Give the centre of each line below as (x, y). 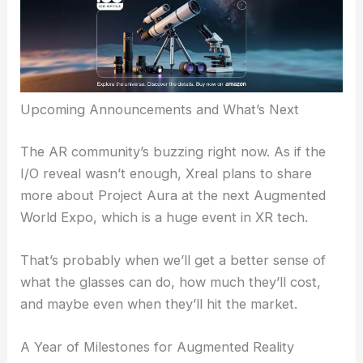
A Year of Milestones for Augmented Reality (158, 347)
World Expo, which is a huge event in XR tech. (164, 217)
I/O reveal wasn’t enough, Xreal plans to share (167, 173)
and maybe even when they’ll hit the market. (159, 303)
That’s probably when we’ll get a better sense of (173, 260)
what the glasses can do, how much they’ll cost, (171, 282)
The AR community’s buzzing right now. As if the (173, 151)
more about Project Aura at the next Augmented (173, 195)
